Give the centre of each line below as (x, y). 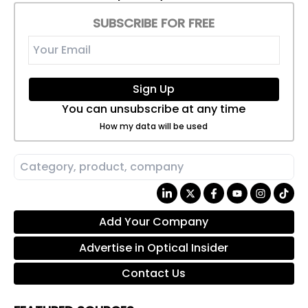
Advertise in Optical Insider (154, 248)
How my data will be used (154, 126)
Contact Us (154, 274)
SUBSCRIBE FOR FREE (154, 23)
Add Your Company (154, 222)
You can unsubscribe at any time (154, 109)
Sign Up (154, 89)
